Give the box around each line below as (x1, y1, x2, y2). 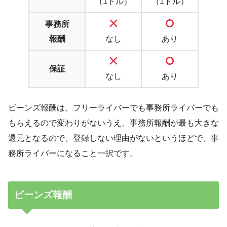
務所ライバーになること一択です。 (8, 148, 138, 158)
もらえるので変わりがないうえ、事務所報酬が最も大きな (8, 118, 219, 127)
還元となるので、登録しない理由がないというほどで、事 (8, 133, 219, 142)
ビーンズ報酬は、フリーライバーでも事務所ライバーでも (8, 103, 219, 112)
